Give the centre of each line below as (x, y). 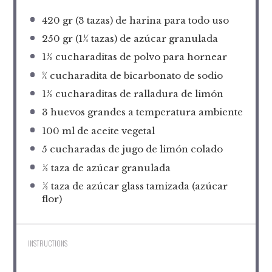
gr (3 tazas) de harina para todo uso (144, 20)
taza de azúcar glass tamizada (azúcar (138, 186)
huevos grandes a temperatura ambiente (145, 112)
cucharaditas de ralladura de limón (138, 94)
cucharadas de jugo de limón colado (135, 149)
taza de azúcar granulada (109, 168)
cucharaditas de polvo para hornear (140, 57)
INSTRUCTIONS (48, 244)
